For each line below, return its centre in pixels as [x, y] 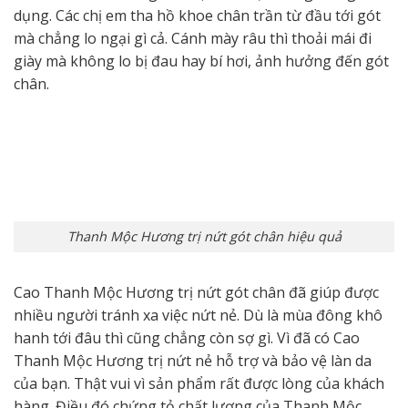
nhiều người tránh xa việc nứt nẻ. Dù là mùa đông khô [198, 316]
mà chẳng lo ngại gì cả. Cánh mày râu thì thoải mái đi [193, 38]
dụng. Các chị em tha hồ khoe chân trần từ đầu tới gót [197, 15]
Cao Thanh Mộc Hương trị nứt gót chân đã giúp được [196, 293]
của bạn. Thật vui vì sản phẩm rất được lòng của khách [199, 384]
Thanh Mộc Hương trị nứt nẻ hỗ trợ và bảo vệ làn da [193, 361]
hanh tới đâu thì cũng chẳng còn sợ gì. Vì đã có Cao [187, 338]
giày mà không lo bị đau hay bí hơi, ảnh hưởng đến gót [201, 61]
